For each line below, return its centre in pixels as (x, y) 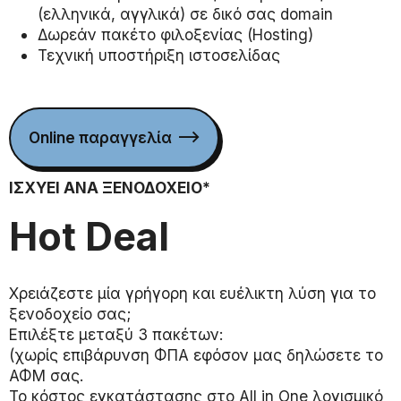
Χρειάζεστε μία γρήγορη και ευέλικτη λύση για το (192, 293)
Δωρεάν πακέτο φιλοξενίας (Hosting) (175, 35)
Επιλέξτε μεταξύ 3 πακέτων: (116, 334)
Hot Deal (89, 236)
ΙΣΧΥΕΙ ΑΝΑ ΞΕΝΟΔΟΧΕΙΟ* (110, 187)
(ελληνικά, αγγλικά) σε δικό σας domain (185, 14)
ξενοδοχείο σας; (70, 313)
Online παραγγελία (100, 138)
